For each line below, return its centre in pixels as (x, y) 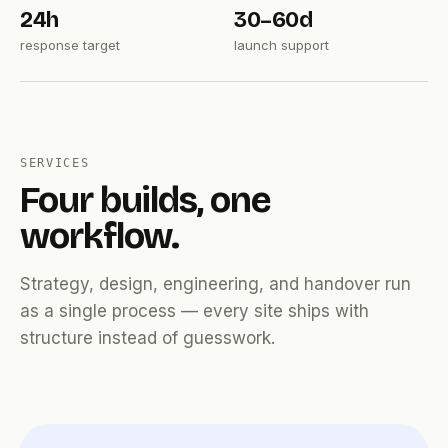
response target (70, 45)
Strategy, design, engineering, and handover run (215, 284)
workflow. (100, 237)
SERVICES (55, 163)
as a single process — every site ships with (194, 311)
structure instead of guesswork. (147, 338)
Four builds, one (145, 201)
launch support (281, 45)
